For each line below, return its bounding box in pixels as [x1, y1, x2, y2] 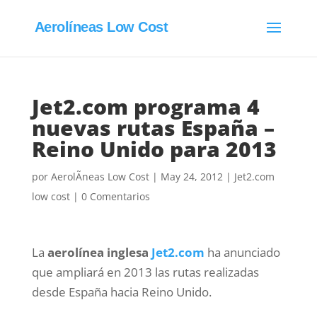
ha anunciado [204, 244, 280, 260]
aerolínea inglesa [47, 244, 151, 260]
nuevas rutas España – [31, 113, 275, 142]
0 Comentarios [81, 190, 150, 203]
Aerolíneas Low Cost [34, 18, 168, 35]
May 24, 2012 [160, 170, 223, 183]
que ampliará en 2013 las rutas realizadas [31, 264, 259, 280]
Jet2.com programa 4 [31, 92, 260, 121]
